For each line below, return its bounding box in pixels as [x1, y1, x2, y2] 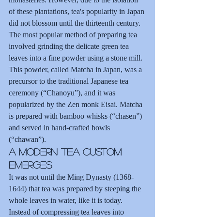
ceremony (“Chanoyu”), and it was [9, 88, 117, 97]
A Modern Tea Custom [9, 146, 125, 156]
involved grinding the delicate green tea [9, 42, 131, 50]
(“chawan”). [9, 135, 46, 143]
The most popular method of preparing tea [9, 30, 139, 39]
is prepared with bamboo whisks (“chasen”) [9, 111, 144, 120]
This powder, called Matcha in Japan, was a [9, 65, 144, 74]
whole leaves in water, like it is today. [9, 196, 124, 204]
